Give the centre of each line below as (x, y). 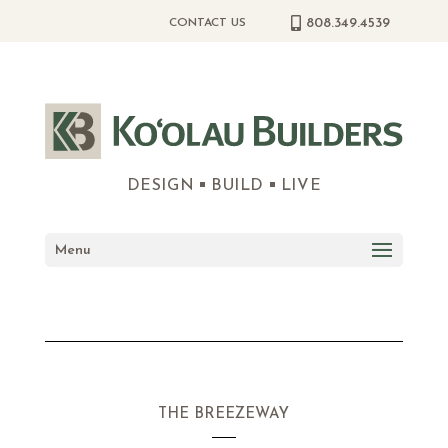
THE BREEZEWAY (224, 414)
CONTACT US (208, 22)
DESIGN (163, 186)
